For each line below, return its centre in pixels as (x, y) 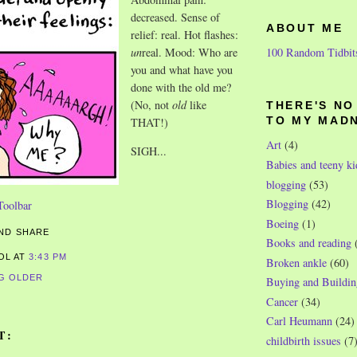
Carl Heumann (299, 321)
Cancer (282, 301)
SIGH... (149, 151)
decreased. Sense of (175, 18)
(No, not (151, 105)
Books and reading (309, 243)
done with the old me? (181, 88)
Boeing (282, 223)
